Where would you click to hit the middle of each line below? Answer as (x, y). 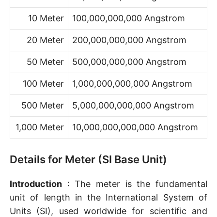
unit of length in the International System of (108, 197)
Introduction (36, 184)
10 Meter (46, 18)
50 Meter (45, 62)
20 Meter (45, 40)
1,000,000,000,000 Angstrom (132, 84)
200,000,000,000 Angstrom (129, 40)
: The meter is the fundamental (135, 184)
